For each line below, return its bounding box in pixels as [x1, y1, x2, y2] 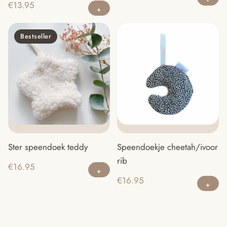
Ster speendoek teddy [8, 140, 88, 153]
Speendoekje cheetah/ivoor [117, 140, 218, 153]
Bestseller [20, 31, 52, 41]
